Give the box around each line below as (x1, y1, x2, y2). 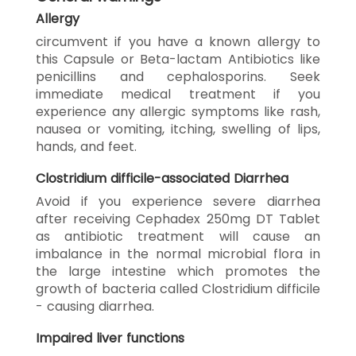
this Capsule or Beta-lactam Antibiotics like (36, 49, 320, 68)
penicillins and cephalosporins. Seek (36, 67, 320, 86)
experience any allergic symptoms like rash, (36, 102, 320, 121)
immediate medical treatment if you (36, 84, 320, 103)
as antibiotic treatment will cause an (36, 226, 320, 246)
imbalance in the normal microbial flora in (36, 244, 320, 263)
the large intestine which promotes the (36, 261, 320, 281)
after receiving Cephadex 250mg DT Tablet (36, 209, 320, 228)
